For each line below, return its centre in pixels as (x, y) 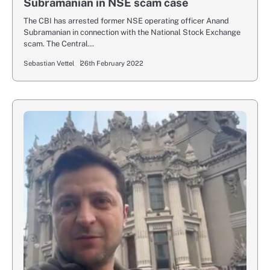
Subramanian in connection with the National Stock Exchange (132, 33)
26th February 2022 (112, 64)
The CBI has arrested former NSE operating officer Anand (126, 21)
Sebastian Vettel (49, 64)
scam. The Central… (59, 44)
